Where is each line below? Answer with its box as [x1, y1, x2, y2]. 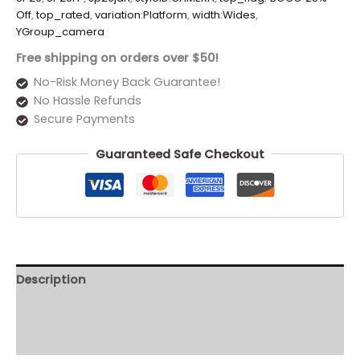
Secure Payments [33, 110, 135, 127]
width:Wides [192, 7, 256, 23]
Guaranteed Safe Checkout [96, 145, 264, 162]
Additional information [16, 301, 157, 318]
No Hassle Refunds [33, 92, 141, 108]
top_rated [36, 7, 90, 23]
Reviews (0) [16, 331, 87, 348]
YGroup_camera [16, 24, 104, 40]
